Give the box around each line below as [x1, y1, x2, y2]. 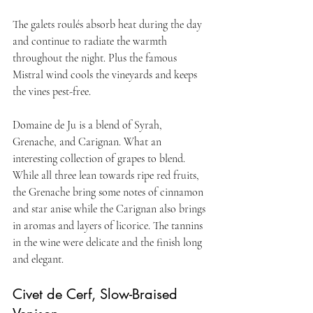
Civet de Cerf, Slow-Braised [13, 284, 182, 303]
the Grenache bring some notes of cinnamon [13, 184, 206, 199]
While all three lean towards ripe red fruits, [13, 168, 202, 182]
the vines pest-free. [13, 84, 91, 99]
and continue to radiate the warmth [13, 34, 170, 48]
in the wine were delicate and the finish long [13, 235, 205, 249]
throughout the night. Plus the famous [13, 50, 180, 65]
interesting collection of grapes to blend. [13, 151, 188, 166]
